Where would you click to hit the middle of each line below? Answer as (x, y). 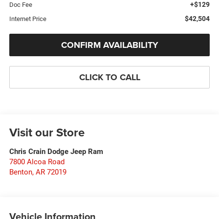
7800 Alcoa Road (37, 162)
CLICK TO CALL (109, 77)
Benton (21, 172)
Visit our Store (47, 132)
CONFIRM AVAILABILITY (109, 45)
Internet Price (28, 19)
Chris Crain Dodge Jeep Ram (56, 151)
